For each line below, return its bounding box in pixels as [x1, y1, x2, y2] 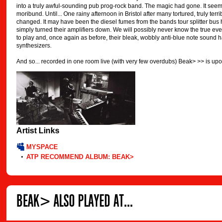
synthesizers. [16, 42, 52, 50]
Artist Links [16, 126, 59, 135]
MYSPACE [26, 143, 58, 151]
